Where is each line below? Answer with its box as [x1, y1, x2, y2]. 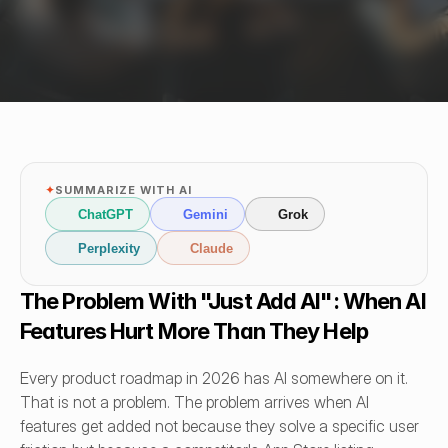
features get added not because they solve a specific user [20, 416, 419, 436]
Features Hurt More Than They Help [20, 318, 368, 344]
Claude [190, 240, 233, 256]
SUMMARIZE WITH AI [55, 183, 192, 197]
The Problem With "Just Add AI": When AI [20, 288, 426, 314]
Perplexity [78, 240, 140, 256]
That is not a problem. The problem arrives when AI [20, 392, 369, 412]
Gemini [183, 206, 228, 222]
